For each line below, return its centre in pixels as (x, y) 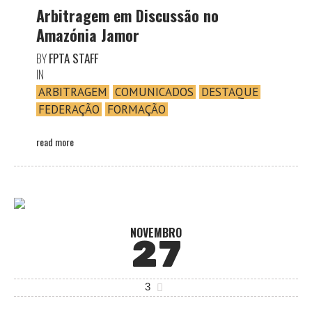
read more (55, 141)
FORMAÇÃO (136, 109)
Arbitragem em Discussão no (127, 15)
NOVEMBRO (156, 232)
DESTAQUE (230, 92)
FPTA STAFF (73, 58)
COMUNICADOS (154, 92)
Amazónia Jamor (88, 34)
